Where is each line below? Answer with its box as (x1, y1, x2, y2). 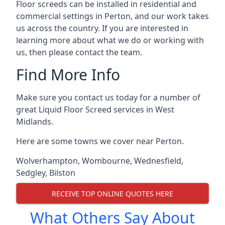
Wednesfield (134, 155, 181, 166)
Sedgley (16, 167, 45, 178)
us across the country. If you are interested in (16, 23, 188, 34)
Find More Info (16, 64, 120, 85)
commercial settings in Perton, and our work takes (16, 11, 209, 22)
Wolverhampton (16, 155, 78, 166)
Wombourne (82, 155, 130, 166)
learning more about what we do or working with (16, 35, 204, 46)
